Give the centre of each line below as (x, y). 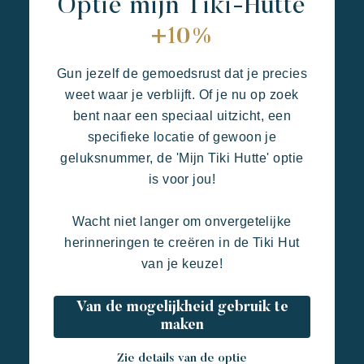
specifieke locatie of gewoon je (182, 136)
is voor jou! (182, 179)
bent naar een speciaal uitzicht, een (182, 115)
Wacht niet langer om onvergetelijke (182, 221)
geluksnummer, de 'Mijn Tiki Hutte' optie (182, 158)
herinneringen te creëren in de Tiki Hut (182, 242)
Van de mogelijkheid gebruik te (182, 308)
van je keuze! (182, 263)
